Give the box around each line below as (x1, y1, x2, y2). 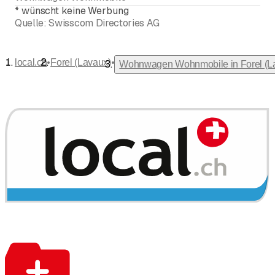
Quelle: (15, 17, 47, 30)
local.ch (15, 57, 47, 68)
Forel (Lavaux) (50, 57, 111, 68)
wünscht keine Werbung (21, 4, 129, 18)
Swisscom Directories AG (48, 17, 160, 30)
